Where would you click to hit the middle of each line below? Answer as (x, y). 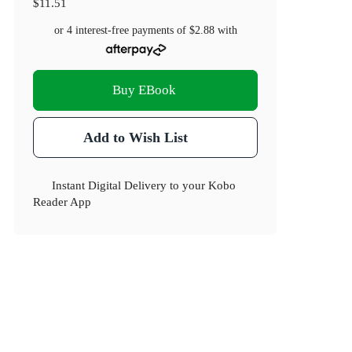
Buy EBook (144, 90)
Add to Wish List (135, 138)
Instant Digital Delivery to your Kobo (144, 185)
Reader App (62, 202)
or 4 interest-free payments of (121, 31)
